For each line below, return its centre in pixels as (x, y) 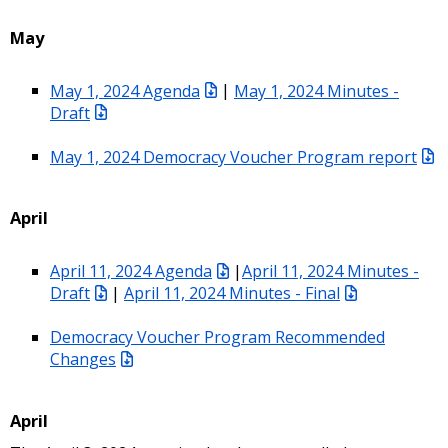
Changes (83, 358)
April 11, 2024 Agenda (131, 270)
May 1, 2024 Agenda (125, 90)
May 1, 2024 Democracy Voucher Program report (233, 156)
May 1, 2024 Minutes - (316, 90)
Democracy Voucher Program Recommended (217, 336)
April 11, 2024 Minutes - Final (232, 292)
